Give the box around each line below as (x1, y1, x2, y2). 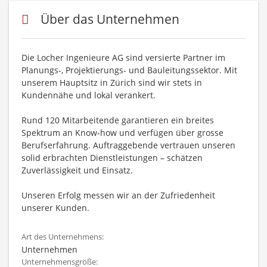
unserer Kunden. (21, 202, 89, 213)
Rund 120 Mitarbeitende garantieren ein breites (21, 114, 214, 126)
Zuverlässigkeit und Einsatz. (21, 164, 133, 176)
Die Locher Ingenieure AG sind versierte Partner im (21, 52, 225, 63)
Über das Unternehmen (38, 11, 179, 27)
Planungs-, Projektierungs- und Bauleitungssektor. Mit (21, 64, 237, 76)
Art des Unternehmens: (21, 232, 105, 242)
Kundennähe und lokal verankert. (21, 89, 156, 101)
